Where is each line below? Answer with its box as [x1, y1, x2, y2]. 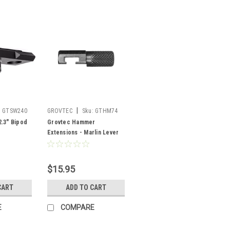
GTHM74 [95, 107, 118, 114]
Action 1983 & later [47, 139, 101, 146]
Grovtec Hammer [47, 118, 95, 126]
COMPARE [61, 203, 94, 212]
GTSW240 [2, 107, 27, 114]
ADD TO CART [66, 183, 106, 191]
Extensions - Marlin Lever [47, 128, 119, 136]
